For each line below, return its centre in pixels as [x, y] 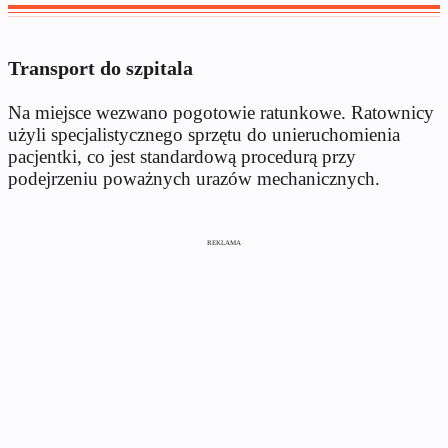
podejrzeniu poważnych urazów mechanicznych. [194, 178]
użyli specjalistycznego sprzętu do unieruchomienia [204, 134]
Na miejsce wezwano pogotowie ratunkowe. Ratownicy [221, 112]
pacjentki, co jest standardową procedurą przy [182, 156]
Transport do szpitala [100, 67]
